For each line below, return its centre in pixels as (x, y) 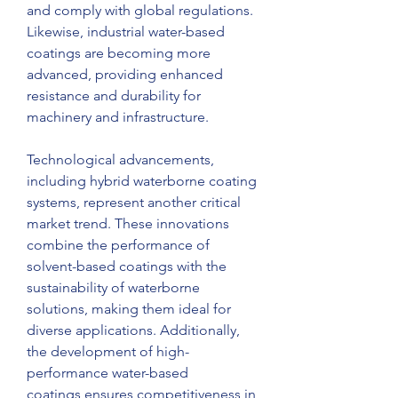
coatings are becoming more (119, 53)
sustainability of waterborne (113, 287)
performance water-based (107, 373)
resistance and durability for (114, 96)
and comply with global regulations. (140, 10)
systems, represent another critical (134, 202)
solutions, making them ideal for (129, 309)
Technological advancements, (120, 159)
